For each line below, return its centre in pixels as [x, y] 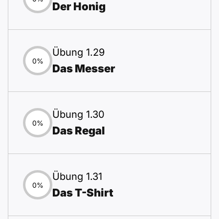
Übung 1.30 [78, 114]
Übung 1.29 [78, 52]
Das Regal [79, 131]
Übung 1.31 [77, 176]
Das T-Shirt [83, 193]
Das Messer [84, 68]
